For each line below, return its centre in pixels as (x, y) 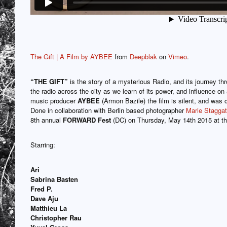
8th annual (47, 120)
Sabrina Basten (54, 179)
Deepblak (143, 56)
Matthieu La (49, 208)
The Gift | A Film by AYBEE (71, 56)
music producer (54, 100)
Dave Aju (44, 198)
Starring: (43, 144)
